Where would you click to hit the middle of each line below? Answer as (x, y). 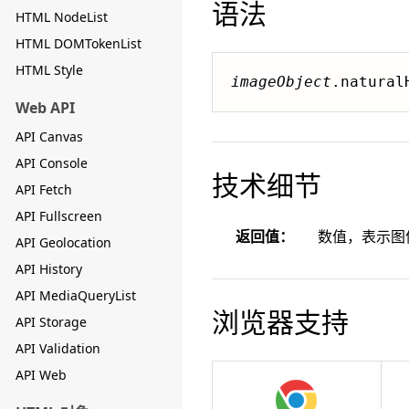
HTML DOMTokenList (79, 43)
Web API (45, 108)
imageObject (281, 82)
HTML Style (49, 70)
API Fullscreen (59, 216)
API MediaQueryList (76, 295)
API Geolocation (63, 242)
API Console (52, 163)
